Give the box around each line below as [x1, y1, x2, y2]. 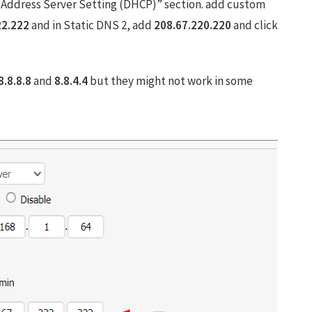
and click [231, 17, 278, 33]
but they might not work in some [88, 73, 253, 88]
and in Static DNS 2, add [29, 17, 154, 33]
